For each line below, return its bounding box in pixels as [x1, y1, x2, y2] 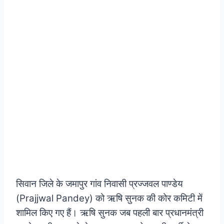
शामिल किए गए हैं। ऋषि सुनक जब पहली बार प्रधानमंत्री [16, 206, 203, 218]
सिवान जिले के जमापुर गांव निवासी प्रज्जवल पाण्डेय [16, 177, 183, 189]
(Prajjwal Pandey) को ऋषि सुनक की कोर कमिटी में [16, 192, 202, 204]
